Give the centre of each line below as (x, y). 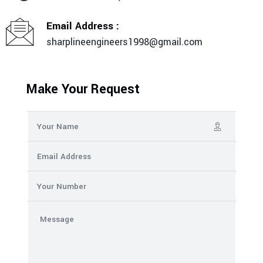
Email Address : (83, 26)
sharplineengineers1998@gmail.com (124, 42)
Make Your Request (83, 90)
